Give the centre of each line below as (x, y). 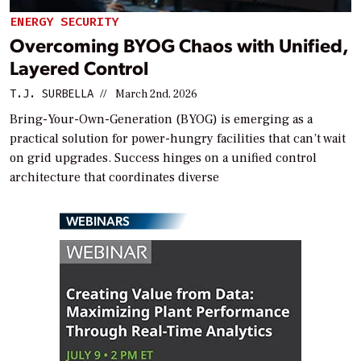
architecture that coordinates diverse (114, 178)
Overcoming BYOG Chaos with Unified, (179, 45)
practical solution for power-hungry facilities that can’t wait (178, 139)
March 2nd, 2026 (156, 95)
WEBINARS (98, 221)
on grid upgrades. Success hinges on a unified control (163, 158)
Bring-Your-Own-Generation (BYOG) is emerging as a (161, 120)
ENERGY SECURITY (64, 21)
